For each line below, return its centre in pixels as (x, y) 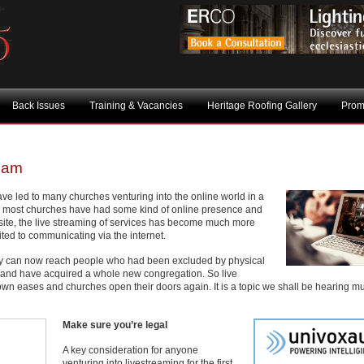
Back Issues (39, 106)
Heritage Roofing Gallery (262, 106)
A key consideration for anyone (130, 350)
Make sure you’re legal (115, 325)
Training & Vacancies (136, 106)
